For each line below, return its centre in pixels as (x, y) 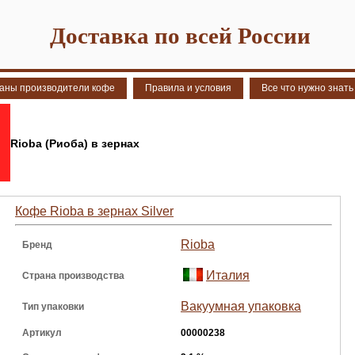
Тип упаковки (53, 307)
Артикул (42, 333)
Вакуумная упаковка (241, 306)
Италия (228, 275)
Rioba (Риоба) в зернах (75, 143)
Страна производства (73, 276)
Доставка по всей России (180, 36)
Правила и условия (188, 88)
